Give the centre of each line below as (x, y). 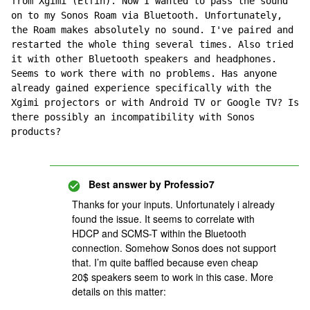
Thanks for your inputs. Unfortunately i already (173, 204)
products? (36, 131)
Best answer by (125, 184)
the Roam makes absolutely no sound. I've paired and (152, 30)
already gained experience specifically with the (141, 88)
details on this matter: (120, 291)
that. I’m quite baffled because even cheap (165, 262)
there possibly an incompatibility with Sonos (133, 117)
